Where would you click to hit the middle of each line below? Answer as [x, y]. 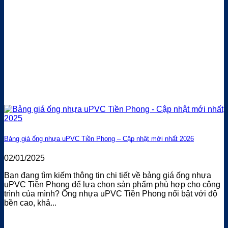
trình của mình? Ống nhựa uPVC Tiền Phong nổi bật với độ [111, 193]
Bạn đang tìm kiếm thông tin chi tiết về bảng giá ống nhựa [108, 175]
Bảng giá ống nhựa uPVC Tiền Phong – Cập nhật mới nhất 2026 [99, 138]
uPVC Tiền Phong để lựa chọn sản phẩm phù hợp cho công [112, 184]
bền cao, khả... [30, 203]
